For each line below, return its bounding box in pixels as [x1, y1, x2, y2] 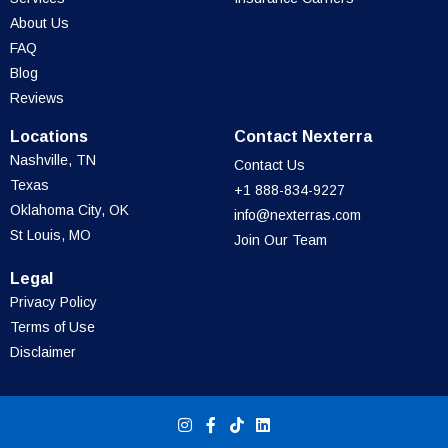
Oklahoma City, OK [10, 202, 129, 219]
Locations [10, 128, 88, 146]
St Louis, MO [10, 227, 91, 244]
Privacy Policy [10, 294, 97, 311]
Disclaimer [10, 344, 76, 361]
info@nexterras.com [234, 207, 361, 224]
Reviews [10, 90, 64, 107]
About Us [10, 15, 69, 32]
